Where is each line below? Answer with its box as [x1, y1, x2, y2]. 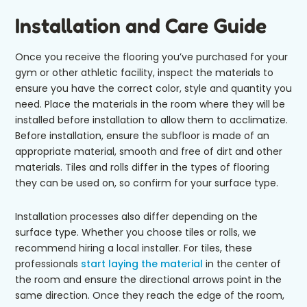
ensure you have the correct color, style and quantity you [15, 82, 292, 96]
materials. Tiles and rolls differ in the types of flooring [15, 160, 269, 175]
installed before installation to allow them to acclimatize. [15, 113, 288, 127]
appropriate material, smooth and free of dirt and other [15, 145, 282, 159]
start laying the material [81, 257, 203, 271]
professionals [15, 257, 81, 271]
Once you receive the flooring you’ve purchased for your [15, 50, 288, 64]
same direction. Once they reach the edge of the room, [15, 288, 284, 303]
